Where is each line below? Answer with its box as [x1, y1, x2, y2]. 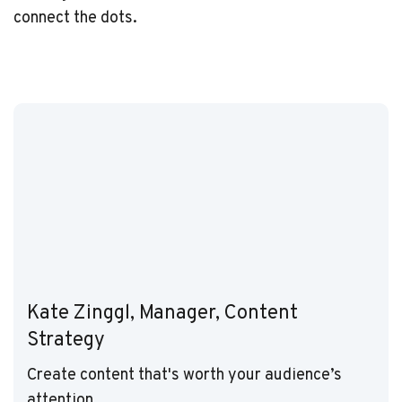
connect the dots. [13, 7, 137, 29]
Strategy [27, 328, 105, 353]
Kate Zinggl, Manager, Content [27, 301, 298, 326]
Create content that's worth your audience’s [27, 364, 342, 386]
